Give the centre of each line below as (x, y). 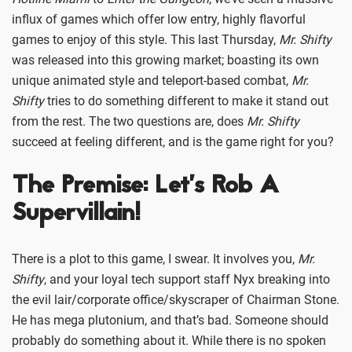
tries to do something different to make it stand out (186, 101)
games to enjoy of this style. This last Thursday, (145, 39)
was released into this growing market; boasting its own (165, 60)
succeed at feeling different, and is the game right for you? (173, 141)
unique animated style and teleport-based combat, (152, 80)
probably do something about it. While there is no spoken (169, 340)
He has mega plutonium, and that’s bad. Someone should (170, 320)
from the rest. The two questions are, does (129, 121)
